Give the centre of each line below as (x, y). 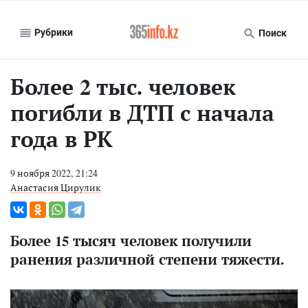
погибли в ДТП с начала (142, 113)
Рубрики (53, 32)
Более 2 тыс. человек (123, 87)
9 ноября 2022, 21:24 (54, 173)
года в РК (62, 139)
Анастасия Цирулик (56, 187)
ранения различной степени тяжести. (147, 259)
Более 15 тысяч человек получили (131, 241)
